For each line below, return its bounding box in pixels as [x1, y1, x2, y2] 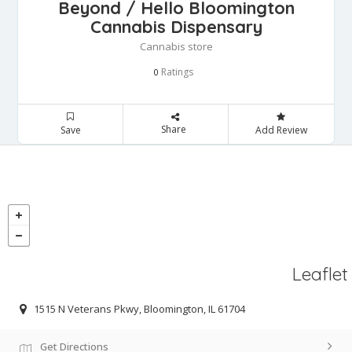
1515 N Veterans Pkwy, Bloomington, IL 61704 [34, 301, 245, 316]
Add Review [255, 123, 307, 137]
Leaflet [292, 262, 348, 286]
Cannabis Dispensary [90, 16, 262, 38]
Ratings [159, 65, 193, 79]
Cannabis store [139, 39, 213, 54]
